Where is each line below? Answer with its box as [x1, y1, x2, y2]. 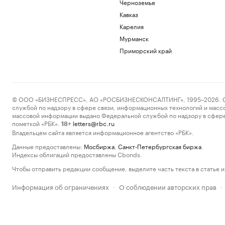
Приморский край [119, 45, 172, 55]
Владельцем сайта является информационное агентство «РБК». [12, 127, 194, 137]
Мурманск [119, 33, 149, 43]
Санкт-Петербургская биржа [118, 141, 201, 151]
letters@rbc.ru [73, 118, 115, 128]
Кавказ [119, 9, 138, 19]
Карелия [119, 21, 144, 31]
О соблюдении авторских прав [119, 181, 216, 191]
